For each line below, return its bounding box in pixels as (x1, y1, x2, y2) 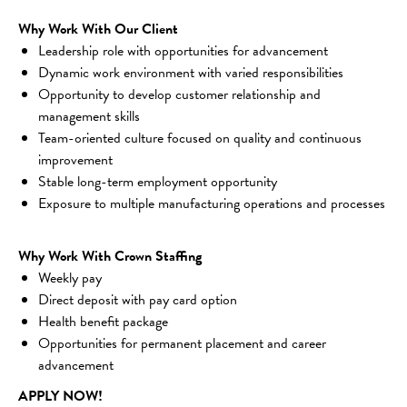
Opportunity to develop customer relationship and (38, 83, 324, 105)
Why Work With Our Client (18, 17, 178, 40)
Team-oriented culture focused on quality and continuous (38, 126, 365, 149)
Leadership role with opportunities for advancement (38, 39, 328, 62)
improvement (38, 148, 113, 171)
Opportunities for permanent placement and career (38, 332, 330, 354)
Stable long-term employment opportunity (38, 170, 277, 193)
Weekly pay (38, 266, 102, 289)
